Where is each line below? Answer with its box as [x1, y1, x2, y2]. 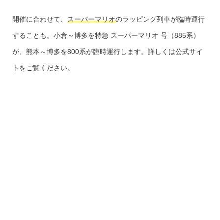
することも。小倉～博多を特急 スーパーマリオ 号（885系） [12, 31, 200, 40]
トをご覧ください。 [12, 64, 74, 72]
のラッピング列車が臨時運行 [115, 15, 205, 24]
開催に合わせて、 [12, 15, 67, 24]
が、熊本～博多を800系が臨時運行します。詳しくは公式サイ [12, 48, 203, 56]
